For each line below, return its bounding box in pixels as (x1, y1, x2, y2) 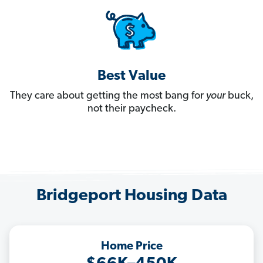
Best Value (97, 69, 166, 84)
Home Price (100, 241, 163, 253)
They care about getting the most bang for (9, 90, 206, 102)
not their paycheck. (87, 103, 176, 115)
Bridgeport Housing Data (36, 188, 227, 205)
